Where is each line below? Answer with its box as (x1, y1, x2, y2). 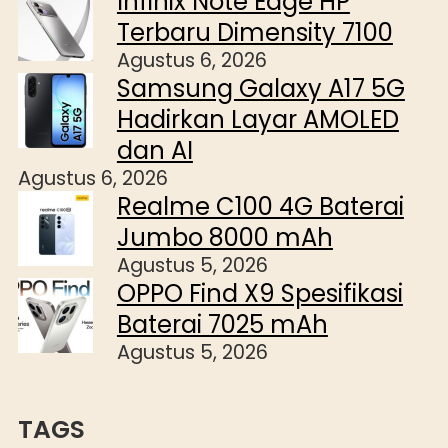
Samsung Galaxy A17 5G (116, 71, 405, 105)
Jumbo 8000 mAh (116, 220, 333, 254)
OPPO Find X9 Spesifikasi (116, 276, 403, 310)
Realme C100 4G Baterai (116, 189, 404, 223)
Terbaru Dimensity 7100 (116, 15, 393, 49)
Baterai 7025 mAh (116, 307, 328, 341)
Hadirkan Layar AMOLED (116, 102, 399, 136)
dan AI (116, 133, 193, 167)
